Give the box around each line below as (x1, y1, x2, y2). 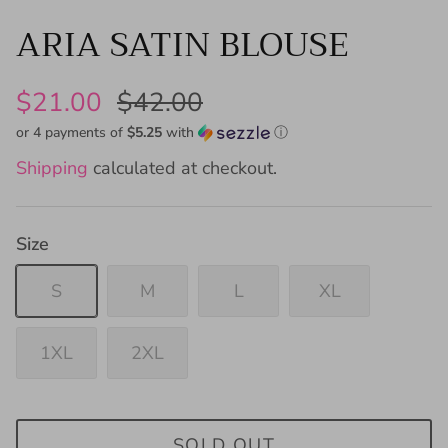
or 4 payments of (16, 122, 127, 142)
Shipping (16, 155, 88, 180)
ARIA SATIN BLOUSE (16, 14, 349, 74)
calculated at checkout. (88, 155, 277, 180)
